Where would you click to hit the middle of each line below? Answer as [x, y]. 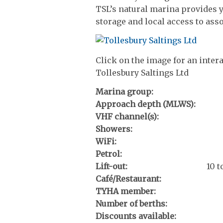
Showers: [114, 129]
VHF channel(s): [127, 116]
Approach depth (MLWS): [146, 104]
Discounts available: [136, 216]
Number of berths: [131, 203]
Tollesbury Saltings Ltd [142, 73]
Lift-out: [111, 166]
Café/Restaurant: [128, 178]
